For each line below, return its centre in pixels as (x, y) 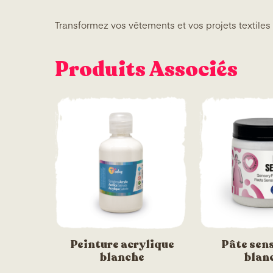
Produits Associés (146, 70)
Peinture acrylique (122, 245)
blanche (122, 257)
